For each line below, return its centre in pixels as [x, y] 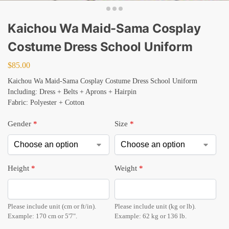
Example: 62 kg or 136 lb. [151, 216]
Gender [19, 123]
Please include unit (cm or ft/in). [52, 206]
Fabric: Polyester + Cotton [46, 102]
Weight [126, 168]
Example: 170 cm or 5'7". [42, 216]
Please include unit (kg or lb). [155, 206]
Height [18, 168]
